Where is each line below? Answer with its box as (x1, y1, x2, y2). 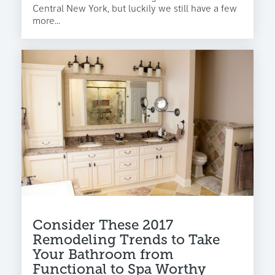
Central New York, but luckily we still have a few (33, 4, 237, 14)
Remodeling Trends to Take (33, 231, 220, 248)
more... (33, 16, 60, 26)
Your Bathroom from (33, 246, 174, 263)
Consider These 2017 (33, 216, 173, 233)
